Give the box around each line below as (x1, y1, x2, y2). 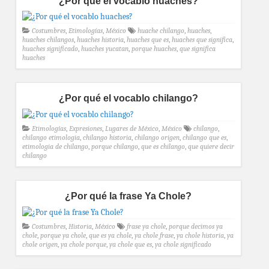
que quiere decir (188, 142, 234, 151)
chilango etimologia (22, 133, 80, 142)
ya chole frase (134, 231, 174, 240)
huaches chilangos (22, 35, 74, 44)
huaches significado (22, 44, 78, 53)
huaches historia (77, 35, 124, 44)
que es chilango (141, 142, 185, 151)
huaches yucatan (81, 44, 128, 53)
